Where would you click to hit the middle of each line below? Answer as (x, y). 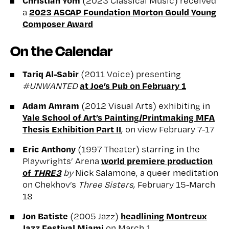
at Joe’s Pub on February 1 (133, 85)
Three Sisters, (108, 184)
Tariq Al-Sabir (52, 73)
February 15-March (176, 184)
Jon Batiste (46, 215)
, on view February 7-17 (168, 129)
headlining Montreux (164, 215)
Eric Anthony (50, 148)
